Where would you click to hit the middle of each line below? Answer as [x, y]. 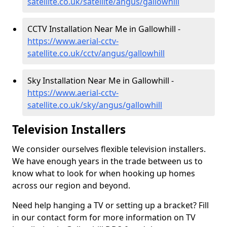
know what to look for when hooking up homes [104, 173]
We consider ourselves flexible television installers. [109, 149]
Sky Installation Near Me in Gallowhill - [101, 81]
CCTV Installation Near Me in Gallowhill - [104, 29]
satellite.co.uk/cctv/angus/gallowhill [96, 53]
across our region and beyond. [71, 185]
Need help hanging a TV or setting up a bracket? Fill [110, 205]
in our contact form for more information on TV [104, 217]
